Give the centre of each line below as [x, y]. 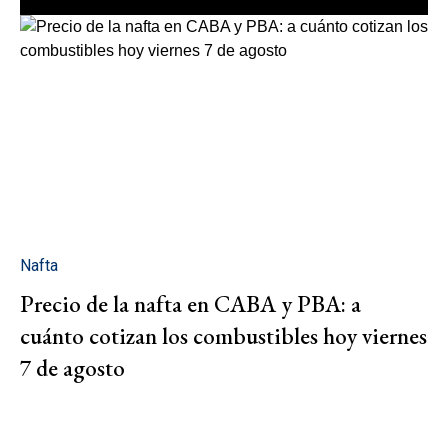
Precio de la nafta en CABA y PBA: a [190, 304]
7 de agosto [72, 368]
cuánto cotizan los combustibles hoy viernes [223, 336]
